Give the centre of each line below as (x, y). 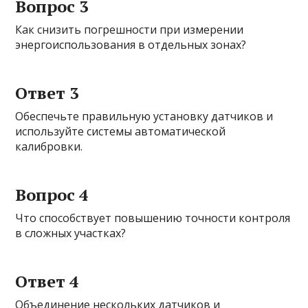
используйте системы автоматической (121, 132)
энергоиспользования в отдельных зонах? (131, 45)
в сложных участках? (71, 233)
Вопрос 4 (52, 195)
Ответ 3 (47, 93)
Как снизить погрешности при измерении (130, 30)
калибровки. (49, 147)
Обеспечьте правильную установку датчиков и (144, 117)
